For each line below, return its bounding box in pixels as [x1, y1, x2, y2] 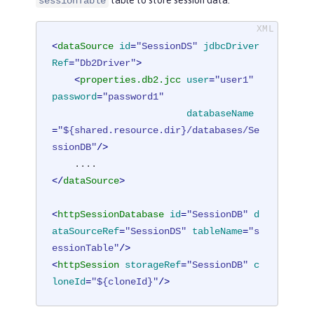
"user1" [214, 74, 254, 86]
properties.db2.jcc [80, 74, 182, 86]
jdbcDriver [203, 40, 260, 52]
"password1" [102, 90, 165, 102]
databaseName [186, 107, 254, 119]
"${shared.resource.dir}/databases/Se [57, 124, 260, 136]
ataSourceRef [52, 225, 120, 237]
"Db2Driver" [74, 57, 137, 69]
